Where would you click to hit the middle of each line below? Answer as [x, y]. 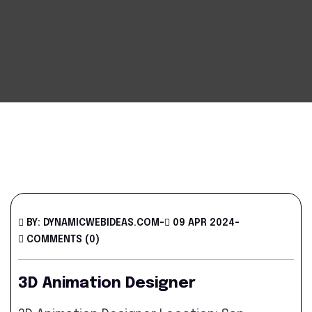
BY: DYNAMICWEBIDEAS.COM [93, 223]
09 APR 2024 [204, 223]
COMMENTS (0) [63, 240]
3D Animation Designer [107, 283]
